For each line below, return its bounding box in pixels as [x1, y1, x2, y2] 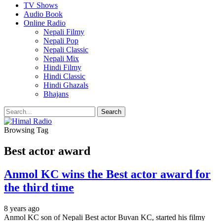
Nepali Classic [43, 45, 88, 54]
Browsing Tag [4, 126, 48, 134]
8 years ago [4, 204, 39, 213]
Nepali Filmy [43, 28, 84, 36]
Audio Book [24, 10, 63, 18]
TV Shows [24, 1, 58, 9]
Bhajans [43, 90, 69, 98]
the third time [4, 181, 74, 194]
